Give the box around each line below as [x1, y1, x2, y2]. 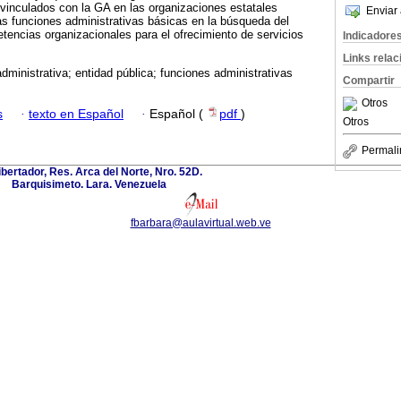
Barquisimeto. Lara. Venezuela [11, 177, 166, 191]
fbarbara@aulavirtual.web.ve [130, 216, 271, 229]
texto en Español [29, 107, 124, 121]
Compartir [343, 74, 395, 87]
